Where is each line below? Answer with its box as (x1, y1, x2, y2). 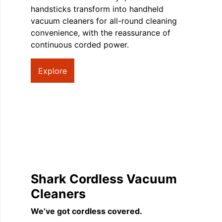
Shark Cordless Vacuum (31, 171, 177, 186)
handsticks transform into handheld (31, 3, 164, 14)
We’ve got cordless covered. (31, 206, 142, 216)
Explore (38, 65, 67, 76)
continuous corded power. (31, 39, 129, 50)
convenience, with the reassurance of (31, 27, 170, 38)
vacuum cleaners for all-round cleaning (31, 15, 177, 26)
